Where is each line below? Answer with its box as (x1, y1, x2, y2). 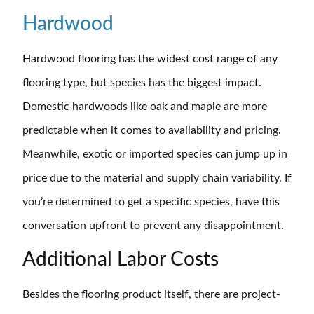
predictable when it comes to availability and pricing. (22, 125, 281, 137)
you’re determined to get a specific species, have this (22, 196, 280, 208)
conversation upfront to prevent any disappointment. (22, 220, 287, 232)
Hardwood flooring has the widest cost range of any (22, 53, 278, 65)
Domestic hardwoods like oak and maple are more (22, 101, 267, 113)
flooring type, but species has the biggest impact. (22, 77, 261, 89)
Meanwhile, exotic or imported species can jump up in (22, 149, 287, 161)
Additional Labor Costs (22, 249, 219, 269)
